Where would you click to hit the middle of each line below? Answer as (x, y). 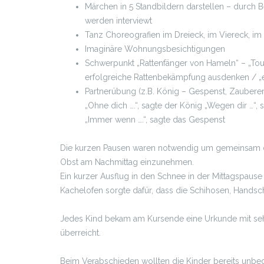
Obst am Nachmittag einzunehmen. (127, 162)
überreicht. (80, 232)
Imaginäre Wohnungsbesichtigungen (155, 49)
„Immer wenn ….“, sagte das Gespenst (155, 119)
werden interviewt (118, 20)
